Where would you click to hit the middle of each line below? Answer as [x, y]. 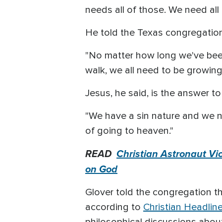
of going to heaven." [129, 131]
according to [114, 207]
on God [101, 169]
